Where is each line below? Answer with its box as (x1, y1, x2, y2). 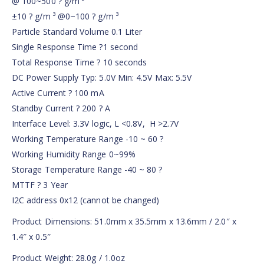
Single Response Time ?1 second (12, 41, 138, 53)
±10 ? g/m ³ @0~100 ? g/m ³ (12, 11, 118, 22)
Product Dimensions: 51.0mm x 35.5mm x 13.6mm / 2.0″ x (12, 216, 236, 227)
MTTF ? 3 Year (12, 179, 68, 191)
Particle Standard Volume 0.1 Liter (12, 26, 143, 38)
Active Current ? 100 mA (12, 87, 104, 99)
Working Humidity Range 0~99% (12, 148, 136, 160)
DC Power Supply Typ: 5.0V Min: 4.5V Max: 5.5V (12, 72, 192, 84)
